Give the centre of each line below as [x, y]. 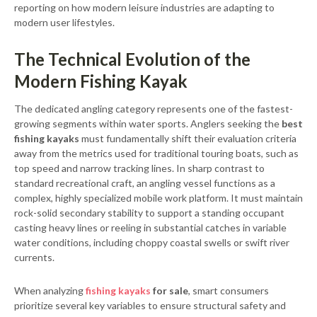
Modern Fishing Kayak [101, 81]
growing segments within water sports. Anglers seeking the [148, 123]
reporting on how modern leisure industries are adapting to [144, 7]
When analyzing [50, 290]
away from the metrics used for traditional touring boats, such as [156, 153]
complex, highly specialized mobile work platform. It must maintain [158, 198]
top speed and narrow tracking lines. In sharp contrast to [139, 168]
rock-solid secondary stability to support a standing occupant [149, 213]
